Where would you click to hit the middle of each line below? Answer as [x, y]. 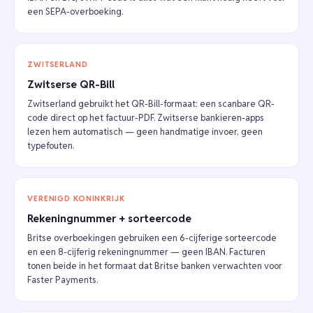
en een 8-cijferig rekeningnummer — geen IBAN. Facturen [146, 252]
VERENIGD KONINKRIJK [76, 199]
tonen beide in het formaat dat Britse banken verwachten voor [155, 266]
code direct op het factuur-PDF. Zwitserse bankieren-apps [146, 118]
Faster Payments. [63, 280]
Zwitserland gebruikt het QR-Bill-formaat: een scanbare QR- [151, 104]
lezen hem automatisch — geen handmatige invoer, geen [145, 132]
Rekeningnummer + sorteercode [109, 219]
